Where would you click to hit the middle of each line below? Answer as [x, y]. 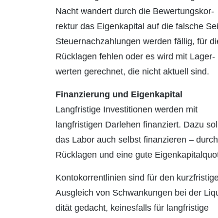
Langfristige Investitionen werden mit [127, 110]
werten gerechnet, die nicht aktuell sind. [132, 72]
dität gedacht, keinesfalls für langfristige [132, 208]
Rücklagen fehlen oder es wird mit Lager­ [135, 57]
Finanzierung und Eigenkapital [119, 95]
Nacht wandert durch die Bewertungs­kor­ [135, 11]
